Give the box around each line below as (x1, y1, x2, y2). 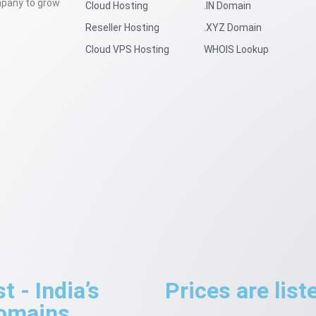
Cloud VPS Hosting (85, 43, 169, 55)
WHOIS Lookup (203, 43, 269, 55)
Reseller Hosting (85, 21, 159, 33)
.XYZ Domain (203, 21, 262, 33)
